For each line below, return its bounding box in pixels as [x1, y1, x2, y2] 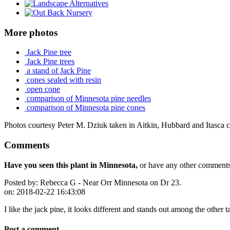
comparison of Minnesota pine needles [25, 94, 151, 103]
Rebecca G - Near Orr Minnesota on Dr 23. [38, 178, 181, 187]
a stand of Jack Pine [25, 66, 91, 75]
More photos [4, 27, 57, 38]
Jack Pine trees [25, 57, 74, 66]
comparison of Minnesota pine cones [25, 103, 145, 112]
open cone [25, 85, 60, 94]
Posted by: [4, 178, 38, 187]
